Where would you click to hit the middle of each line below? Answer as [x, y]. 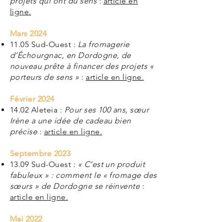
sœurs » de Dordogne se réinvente [75, 186]
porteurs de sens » [45, 77]
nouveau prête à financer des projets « [82, 66]
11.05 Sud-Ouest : [44, 44]
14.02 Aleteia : [37, 110]
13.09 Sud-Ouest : [44, 164]
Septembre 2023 [40, 153]
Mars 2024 [28, 33]
